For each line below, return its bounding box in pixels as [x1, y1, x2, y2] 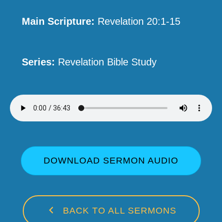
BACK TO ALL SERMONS [62, 206, 176, 216]
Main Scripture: [22, 16, 95, 27]
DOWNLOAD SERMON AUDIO [44, 156, 178, 166]
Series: [22, 56, 55, 68]
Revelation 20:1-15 [95, 16, 180, 27]
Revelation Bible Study [58, 56, 157, 68]
